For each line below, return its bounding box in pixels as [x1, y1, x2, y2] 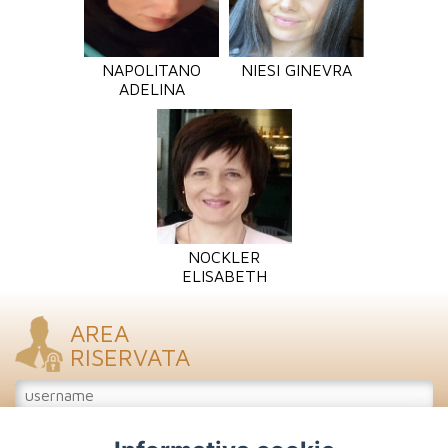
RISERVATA [70, 343, 190, 371]
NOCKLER [188, 248, 260, 266]
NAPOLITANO [102, 61, 201, 79]
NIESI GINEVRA [241, 61, 352, 79]
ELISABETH [181, 267, 267, 285]
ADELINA [118, 80, 185, 98]
